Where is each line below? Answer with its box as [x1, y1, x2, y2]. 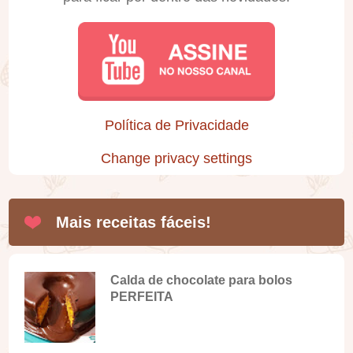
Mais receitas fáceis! [56, 214, 212, 232]
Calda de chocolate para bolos [110, 273, 293, 287]
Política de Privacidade [104, 117, 249, 134]
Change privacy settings [101, 150, 252, 167]
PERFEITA [110, 289, 174, 303]
